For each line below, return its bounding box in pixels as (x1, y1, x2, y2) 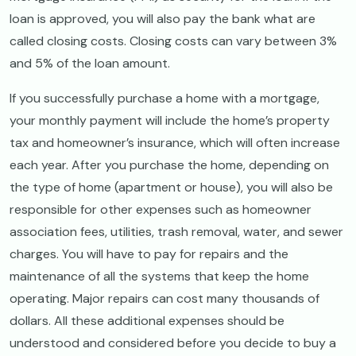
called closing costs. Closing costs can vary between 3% (10, 32, 337, 49)
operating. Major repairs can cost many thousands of (10, 289, 319, 307)
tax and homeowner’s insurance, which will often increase (10, 133, 340, 151)
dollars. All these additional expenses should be (10, 311, 284, 329)
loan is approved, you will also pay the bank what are (10, 10, 315, 27)
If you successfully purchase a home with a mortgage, (10, 89, 319, 106)
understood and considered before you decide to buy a (10, 334, 336, 351)
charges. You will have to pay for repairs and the (10, 245, 288, 262)
